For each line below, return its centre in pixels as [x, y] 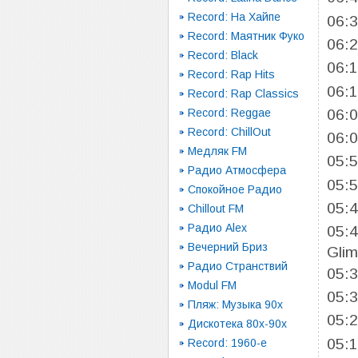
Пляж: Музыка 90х [235, 304]
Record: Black [223, 55]
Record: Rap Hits [231, 74]
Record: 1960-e [227, 343]
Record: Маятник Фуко [246, 36]
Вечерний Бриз [228, 247]
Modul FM [212, 285]
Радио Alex [217, 228]
